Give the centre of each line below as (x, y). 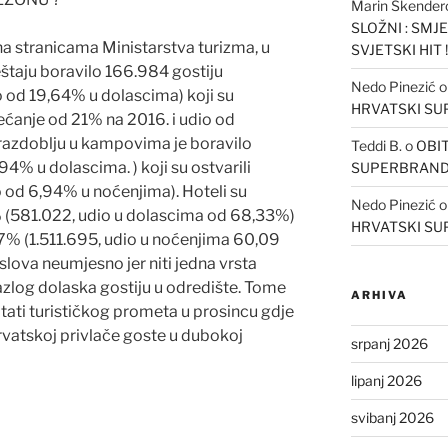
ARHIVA (379, 294)
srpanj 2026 (389, 343)
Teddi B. (376, 145)
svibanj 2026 (392, 417)
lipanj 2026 (386, 380)
